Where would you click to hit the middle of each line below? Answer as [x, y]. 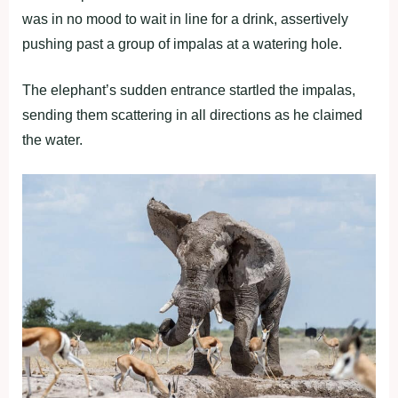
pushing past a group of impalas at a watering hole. [182, 44]
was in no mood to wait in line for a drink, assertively [185, 19]
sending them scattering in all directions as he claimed [192, 115]
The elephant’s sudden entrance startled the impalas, [189, 90]
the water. [52, 140]
